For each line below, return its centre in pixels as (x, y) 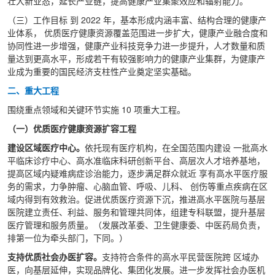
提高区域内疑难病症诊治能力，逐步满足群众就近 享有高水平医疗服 (137, 173)
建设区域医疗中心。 (46, 147)
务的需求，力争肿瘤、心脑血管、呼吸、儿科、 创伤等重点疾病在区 (137, 186)
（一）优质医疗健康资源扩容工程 (73, 128)
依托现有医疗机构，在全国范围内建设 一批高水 (176, 147)
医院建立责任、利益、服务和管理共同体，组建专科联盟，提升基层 (136, 212)
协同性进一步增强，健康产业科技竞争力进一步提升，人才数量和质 (136, 45)
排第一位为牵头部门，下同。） (69, 238)
